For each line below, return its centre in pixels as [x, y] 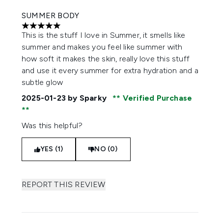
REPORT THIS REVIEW [64, 184]
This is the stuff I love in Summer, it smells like [104, 35]
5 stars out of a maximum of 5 [75, 30]
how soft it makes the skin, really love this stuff [106, 59]
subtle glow [42, 82]
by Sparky [87, 98]
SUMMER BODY [51, 15]
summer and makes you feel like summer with [102, 47]
